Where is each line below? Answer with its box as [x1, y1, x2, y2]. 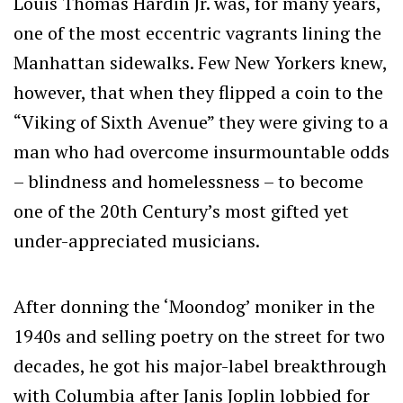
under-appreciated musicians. [13, 228, 260, 253]
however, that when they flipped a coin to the [13, 79, 383, 104]
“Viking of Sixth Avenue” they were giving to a [13, 109, 389, 134]
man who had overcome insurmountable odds [13, 139, 390, 164]
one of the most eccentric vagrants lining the [13, 20, 381, 45]
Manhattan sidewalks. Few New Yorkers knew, [13, 49, 387, 75]
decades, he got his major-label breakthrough [13, 353, 387, 378]
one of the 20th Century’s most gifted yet [13, 198, 349, 223]
